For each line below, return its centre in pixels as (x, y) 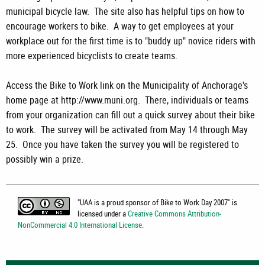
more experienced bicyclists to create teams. (92, 56)
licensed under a (102, 214)
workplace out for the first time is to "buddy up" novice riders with (131, 41)
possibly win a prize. (45, 159)
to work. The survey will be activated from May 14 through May (127, 130)
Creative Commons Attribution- (174, 214)
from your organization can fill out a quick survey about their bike (130, 115)
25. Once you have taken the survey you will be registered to (122, 145)
